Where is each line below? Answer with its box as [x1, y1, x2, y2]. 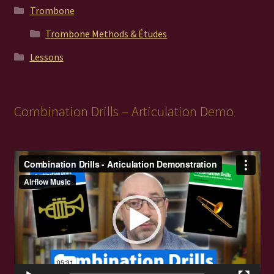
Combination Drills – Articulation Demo [13, 102, 234, 120]
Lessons [29, 51, 64, 64]
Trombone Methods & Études [45, 28, 168, 40]
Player [13, 166, 40, 179]
